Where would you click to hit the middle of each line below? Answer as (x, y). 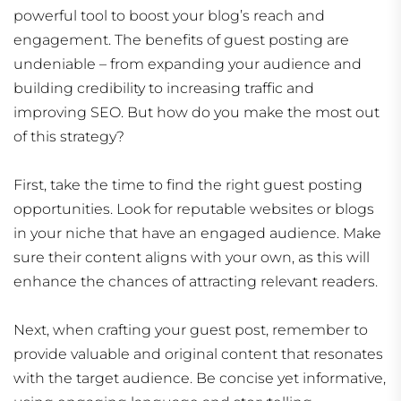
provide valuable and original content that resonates (198, 354)
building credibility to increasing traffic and (164, 89)
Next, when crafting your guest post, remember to (191, 330)
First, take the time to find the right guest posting (188, 185)
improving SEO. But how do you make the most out (196, 113)
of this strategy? (69, 137)
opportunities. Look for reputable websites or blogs (194, 209)
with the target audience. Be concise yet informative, (200, 379)
